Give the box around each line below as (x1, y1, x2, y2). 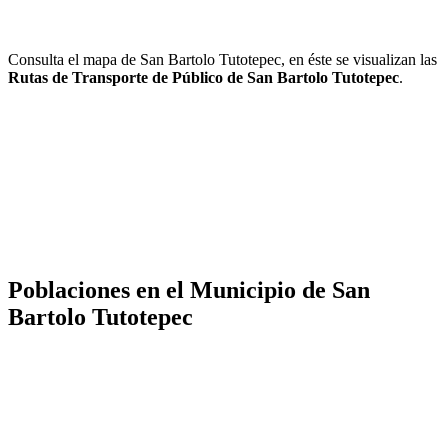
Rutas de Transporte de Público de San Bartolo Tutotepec (8, 68, 399, 86)
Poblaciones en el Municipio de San (8, 276, 370, 303)
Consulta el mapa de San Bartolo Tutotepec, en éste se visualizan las (8, 50, 437, 68)
